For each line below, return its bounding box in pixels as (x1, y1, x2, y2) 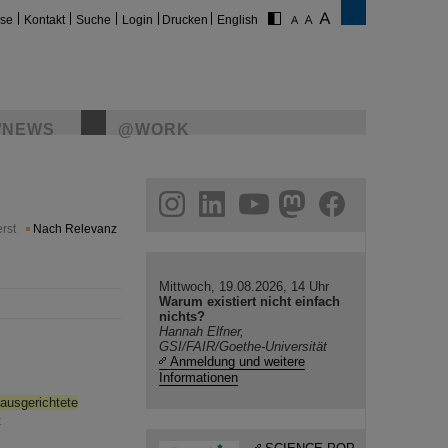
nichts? (159, 309, 205, 324)
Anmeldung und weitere (170, 354, 305, 369)
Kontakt (24, 13, 65, 27)
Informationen (159, 370, 238, 385)
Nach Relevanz (33, 222, 117, 236)
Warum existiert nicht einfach (159, 294, 340, 309)
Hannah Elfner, (159, 324, 244, 339)
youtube (39, 190, 90, 206)
